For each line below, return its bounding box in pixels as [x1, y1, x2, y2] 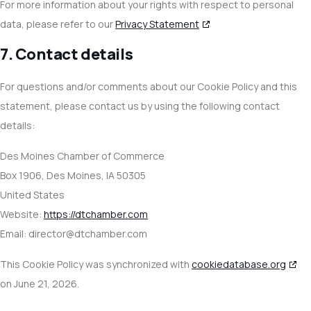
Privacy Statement [115, 17, 199, 31]
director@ [28, 227, 74, 240]
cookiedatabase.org [192, 258, 286, 271]
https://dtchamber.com [44, 208, 148, 221]
